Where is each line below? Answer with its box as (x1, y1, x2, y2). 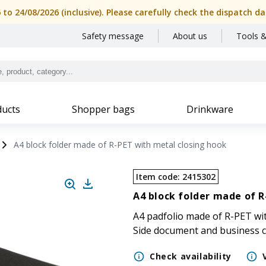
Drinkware (186, 103, 233, 116)
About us (173, 30, 207, 42)
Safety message (82, 30, 144, 42)
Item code (136, 171, 178, 182)
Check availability (150, 251, 232, 262)
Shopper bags (72, 103, 135, 116)
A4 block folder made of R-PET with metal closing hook (14, 139, 226, 150)
